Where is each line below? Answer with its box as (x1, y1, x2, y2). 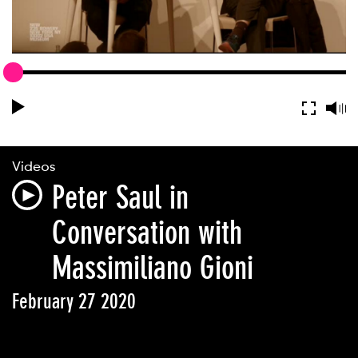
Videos (12, 159, 55, 175)
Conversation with (52, 214, 242, 252)
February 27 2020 (12, 289, 136, 314)
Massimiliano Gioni (52, 249, 253, 287)
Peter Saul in (52, 179, 189, 217)
